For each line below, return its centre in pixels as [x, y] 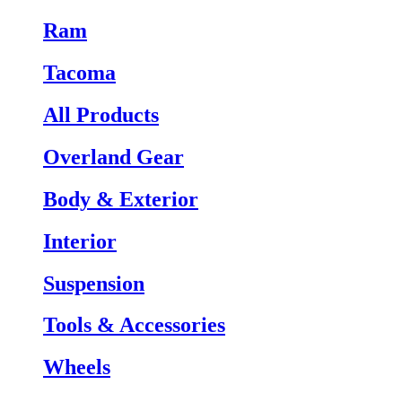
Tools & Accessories [134, 325]
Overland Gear [114, 157]
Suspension [94, 283]
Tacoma [79, 72]
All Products [101, 114]
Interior [80, 241]
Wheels [77, 367]
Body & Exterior [121, 199]
